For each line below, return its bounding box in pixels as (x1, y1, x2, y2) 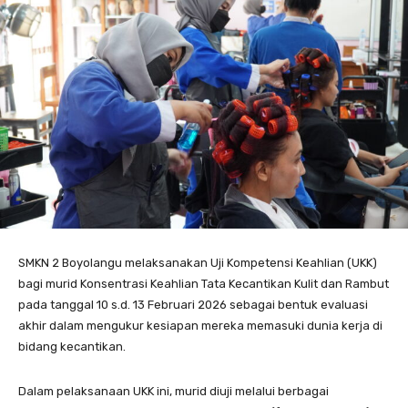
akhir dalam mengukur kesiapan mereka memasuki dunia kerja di (18, 318, 382, 332)
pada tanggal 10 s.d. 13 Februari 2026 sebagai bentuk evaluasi (18, 297, 368, 311)
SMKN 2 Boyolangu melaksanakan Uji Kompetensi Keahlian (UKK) (18, 255, 377, 270)
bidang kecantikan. (18, 339, 126, 353)
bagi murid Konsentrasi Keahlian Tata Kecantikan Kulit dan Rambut (18, 276, 389, 291)
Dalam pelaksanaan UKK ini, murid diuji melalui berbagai (18, 383, 329, 398)
